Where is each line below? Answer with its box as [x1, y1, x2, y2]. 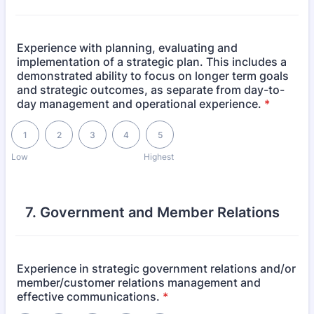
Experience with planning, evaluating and [17, 41, 238, 55]
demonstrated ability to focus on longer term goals [17, 69, 289, 83]
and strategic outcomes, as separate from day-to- [17, 83, 285, 97]
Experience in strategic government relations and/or [17, 261, 296, 275]
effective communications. [17, 289, 160, 303]
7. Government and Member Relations [25, 204, 280, 221]
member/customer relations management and [17, 275, 261, 289]
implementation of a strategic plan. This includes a [17, 55, 287, 69]
